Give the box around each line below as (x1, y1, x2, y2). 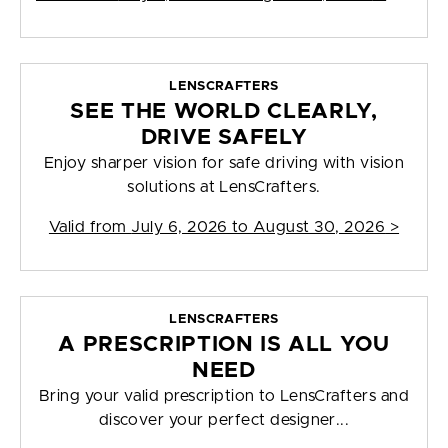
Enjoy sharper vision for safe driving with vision (43, 155, 405, 172)
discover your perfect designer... (98, 412, 350, 429)
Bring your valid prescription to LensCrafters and (38, 388, 410, 405)
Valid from (48, 219, 132, 236)
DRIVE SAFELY (140, 127, 308, 149)
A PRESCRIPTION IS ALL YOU (58, 334, 390, 356)
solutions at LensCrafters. (127, 179, 321, 196)
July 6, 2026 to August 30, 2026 (131, 219, 386, 236)
